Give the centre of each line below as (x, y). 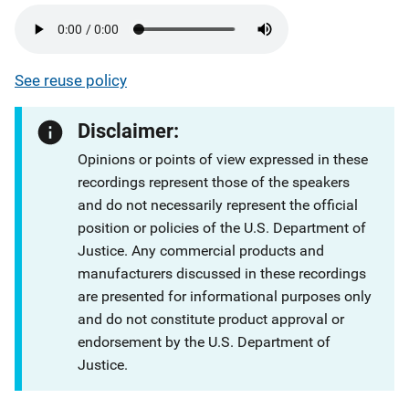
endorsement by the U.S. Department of (204, 342)
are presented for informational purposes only (225, 296)
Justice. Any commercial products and (201, 251)
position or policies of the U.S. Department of (222, 228)
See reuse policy (71, 80)
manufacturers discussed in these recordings (222, 273)
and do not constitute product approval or (211, 319)
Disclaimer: (129, 131)
